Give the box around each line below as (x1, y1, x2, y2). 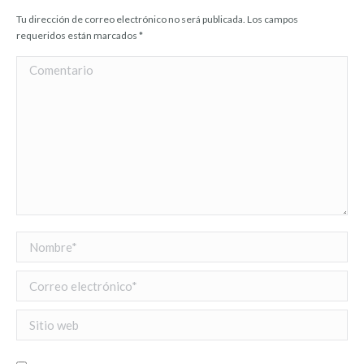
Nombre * (16, 233, 75, 250)
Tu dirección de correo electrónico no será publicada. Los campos (16, 13, 298, 25)
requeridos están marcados (16, 29, 139, 41)
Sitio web (16, 311, 71, 328)
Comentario (16, 58, 90, 75)
